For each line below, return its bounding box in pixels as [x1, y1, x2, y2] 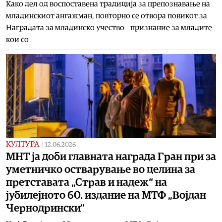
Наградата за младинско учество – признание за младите [6, 23, 212, 32]
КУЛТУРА [6, 140, 39, 148]
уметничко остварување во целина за [6, 164, 195, 175]
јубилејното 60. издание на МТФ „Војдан [6, 189, 206, 201]
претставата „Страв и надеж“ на [6, 176, 167, 188]
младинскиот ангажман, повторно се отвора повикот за [6, 11, 207, 20]
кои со [6, 35, 29, 44]
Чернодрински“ [6, 202, 85, 214]
